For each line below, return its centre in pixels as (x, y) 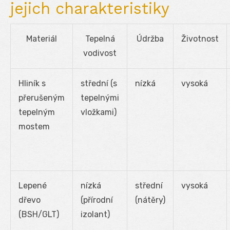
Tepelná (100, 39)
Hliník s (32, 83)
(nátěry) (150, 200)
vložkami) (99, 112)
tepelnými (100, 98)
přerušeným (42, 98)
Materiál (42, 39)
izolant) (95, 214)
